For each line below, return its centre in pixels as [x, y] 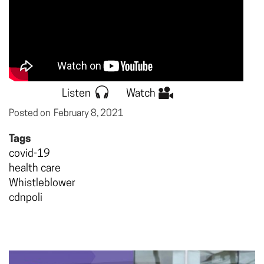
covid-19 [29, 154]
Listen [76, 94]
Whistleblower [42, 183]
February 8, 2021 [89, 113]
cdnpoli [26, 198]
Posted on [31, 113]
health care [35, 169]
